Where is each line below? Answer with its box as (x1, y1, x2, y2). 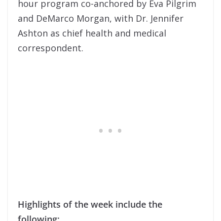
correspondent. (18, 41, 83, 54)
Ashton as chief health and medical (18, 27, 166, 39)
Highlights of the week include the (18, 198, 162, 210)
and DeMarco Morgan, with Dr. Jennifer (18, 12, 184, 24)
